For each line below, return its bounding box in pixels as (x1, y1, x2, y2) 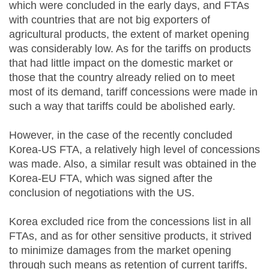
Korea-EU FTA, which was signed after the (9, 172, 213, 184)
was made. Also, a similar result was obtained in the (9, 158, 256, 170)
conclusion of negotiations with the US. (9, 187, 195, 199)
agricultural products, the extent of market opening (9, 28, 249, 40)
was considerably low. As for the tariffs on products (9, 43, 251, 55)
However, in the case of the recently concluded (9, 129, 232, 141)
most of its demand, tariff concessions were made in (9, 86, 258, 98)
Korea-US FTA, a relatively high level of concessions (9, 144, 260, 156)
